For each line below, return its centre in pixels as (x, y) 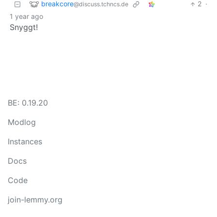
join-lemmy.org (35, 200)
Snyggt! (24, 27)
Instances (25, 141)
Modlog (22, 122)
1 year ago (26, 16)
